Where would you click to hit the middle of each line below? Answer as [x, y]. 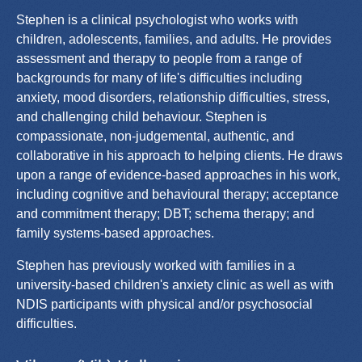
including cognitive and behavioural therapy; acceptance [177, 194]
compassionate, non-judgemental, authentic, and [155, 136]
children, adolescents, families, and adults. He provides [174, 39]
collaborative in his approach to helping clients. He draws [179, 155]
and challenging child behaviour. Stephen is [141, 116]
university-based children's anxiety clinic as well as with [175, 284]
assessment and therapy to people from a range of [159, 58]
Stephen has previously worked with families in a [156, 265]
